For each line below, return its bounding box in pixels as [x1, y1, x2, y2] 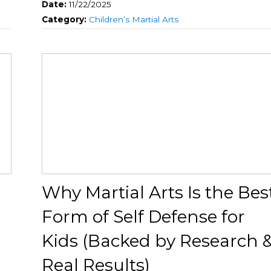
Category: [42, 15, 90, 25]
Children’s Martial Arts [89, 15, 179, 25]
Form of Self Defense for [42, 206, 246, 227]
